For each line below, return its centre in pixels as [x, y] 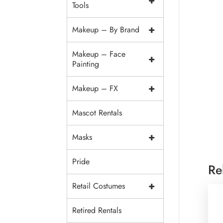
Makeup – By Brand [106, 30]
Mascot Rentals [97, 113]
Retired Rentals [97, 210]
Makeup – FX [95, 88]
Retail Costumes [99, 186]
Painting [86, 64]
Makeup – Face [99, 54]
